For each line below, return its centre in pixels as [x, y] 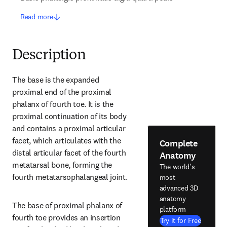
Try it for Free [180, 220]
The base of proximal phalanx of [67, 205]
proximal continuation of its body [69, 116]
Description [49, 56]
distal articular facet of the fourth [69, 153]
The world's [177, 166]
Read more [37, 17]
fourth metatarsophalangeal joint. [70, 177]
